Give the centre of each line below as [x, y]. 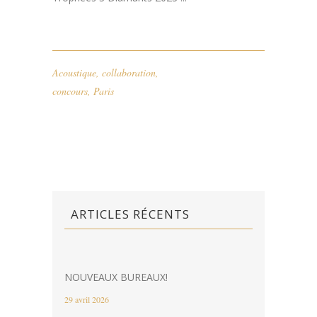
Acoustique [74, 21]
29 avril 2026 [87, 247]
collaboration [129, 21]
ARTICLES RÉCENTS [130, 162]
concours [70, 39]
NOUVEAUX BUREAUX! [116, 225]
